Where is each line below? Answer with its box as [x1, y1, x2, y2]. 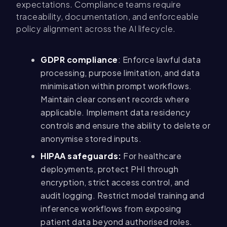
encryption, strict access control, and [41, 177, 189, 188]
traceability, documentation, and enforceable [16, 11, 199, 22]
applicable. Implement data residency [41, 107, 190, 118]
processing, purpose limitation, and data [41, 67, 200, 79]
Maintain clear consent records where [41, 94, 190, 105]
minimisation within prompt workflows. [41, 81, 192, 92]
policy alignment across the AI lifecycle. [16, 23, 176, 34]
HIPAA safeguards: [41, 150, 122, 162]
